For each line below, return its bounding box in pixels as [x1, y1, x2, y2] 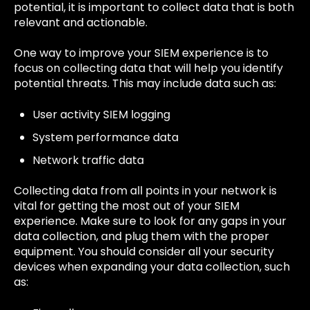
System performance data [33, 129, 179, 145]
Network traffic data [33, 152, 145, 168]
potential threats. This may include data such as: [14, 75, 276, 92]
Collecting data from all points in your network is [14, 183, 277, 199]
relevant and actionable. [14, 14, 147, 30]
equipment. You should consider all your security [14, 244, 274, 260]
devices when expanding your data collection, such [14, 259, 290, 275]
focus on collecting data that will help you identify [14, 60, 283, 77]
